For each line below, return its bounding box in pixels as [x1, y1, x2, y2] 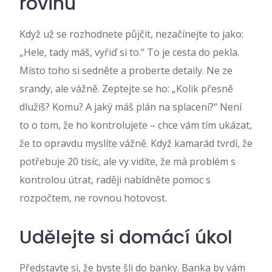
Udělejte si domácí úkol [19, 225, 233, 250]
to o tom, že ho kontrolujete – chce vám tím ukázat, [19, 118, 252, 132]
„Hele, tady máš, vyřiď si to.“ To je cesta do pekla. [19, 46, 239, 59]
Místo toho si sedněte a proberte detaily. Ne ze [19, 64, 233, 77]
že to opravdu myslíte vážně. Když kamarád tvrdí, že [19, 137, 253, 150]
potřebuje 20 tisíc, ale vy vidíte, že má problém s [19, 155, 236, 168]
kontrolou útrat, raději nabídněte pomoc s [19, 173, 211, 186]
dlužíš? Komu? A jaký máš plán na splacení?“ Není [19, 100, 242, 114]
